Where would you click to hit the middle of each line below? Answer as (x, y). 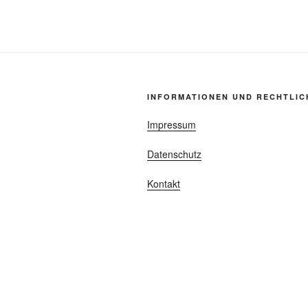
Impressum (172, 124)
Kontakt (164, 183)
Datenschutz (174, 154)
